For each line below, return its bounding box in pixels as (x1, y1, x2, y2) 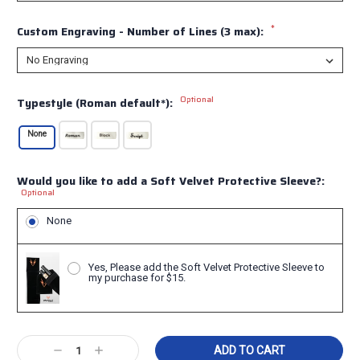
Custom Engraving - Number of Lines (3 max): (17, 22, 264, 40)
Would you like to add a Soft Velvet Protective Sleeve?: (17, 171, 325, 190)
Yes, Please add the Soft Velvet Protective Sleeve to (88, 260, 325, 273)
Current (17, 331, 58, 350)
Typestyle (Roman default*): (17, 93, 176, 112)
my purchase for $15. (88, 271, 186, 284)
